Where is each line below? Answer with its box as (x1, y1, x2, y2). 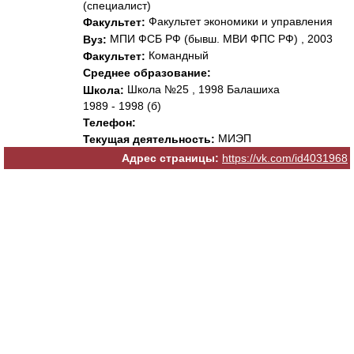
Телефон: (83, 116, 136, 130)
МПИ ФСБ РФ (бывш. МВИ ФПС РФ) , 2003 (107, 32, 333, 45)
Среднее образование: (83, 66, 211, 80)
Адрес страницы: (122, 152, 219, 165)
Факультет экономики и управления (145, 15, 333, 28)
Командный (145, 48, 209, 62)
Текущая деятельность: (83, 133, 215, 146)
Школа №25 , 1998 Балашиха (124, 82, 280, 96)
